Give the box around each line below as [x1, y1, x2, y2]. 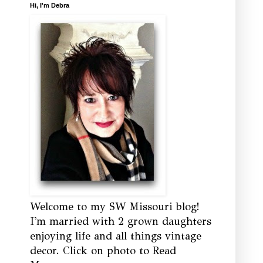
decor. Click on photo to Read [30, 244, 176, 257]
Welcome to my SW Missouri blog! [30, 200, 200, 213]
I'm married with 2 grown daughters [30, 214, 211, 228]
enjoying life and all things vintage [30, 229, 201, 242]
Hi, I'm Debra [30, 1, 69, 9]
